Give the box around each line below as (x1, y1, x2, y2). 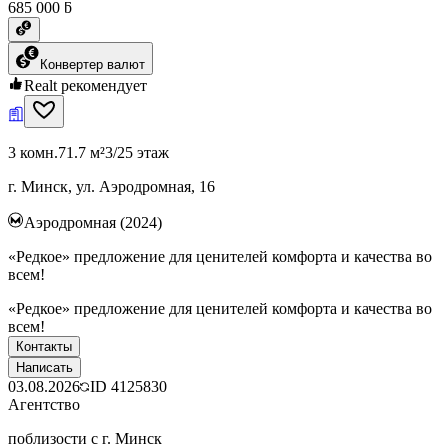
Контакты (16, 338, 72, 354)
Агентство (8, 395, 80, 413)
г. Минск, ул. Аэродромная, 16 (8, 177, 215, 195)
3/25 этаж (105, 143, 169, 161)
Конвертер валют (40, 56, 145, 72)
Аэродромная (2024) (24, 213, 162, 231)
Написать (16, 359, 73, 375)
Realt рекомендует (24, 76, 147, 94)
